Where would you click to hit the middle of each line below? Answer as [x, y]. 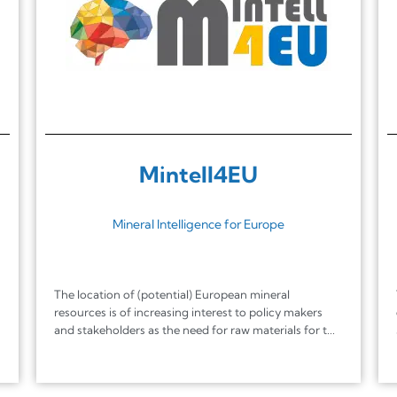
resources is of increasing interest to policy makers [188, 311]
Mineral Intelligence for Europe [198, 224]
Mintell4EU [198, 174]
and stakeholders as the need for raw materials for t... [194, 329]
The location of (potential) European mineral [171, 294]
